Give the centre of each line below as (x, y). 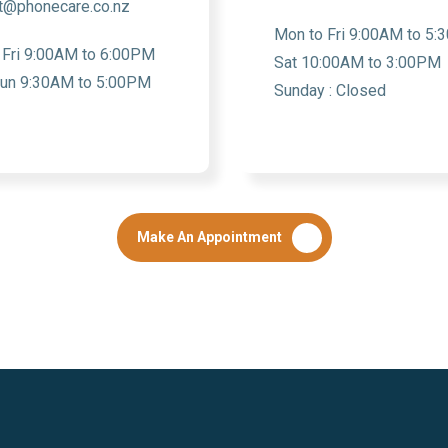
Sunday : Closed (330, 90)
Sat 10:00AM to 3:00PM (357, 62)
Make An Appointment (209, 237)
